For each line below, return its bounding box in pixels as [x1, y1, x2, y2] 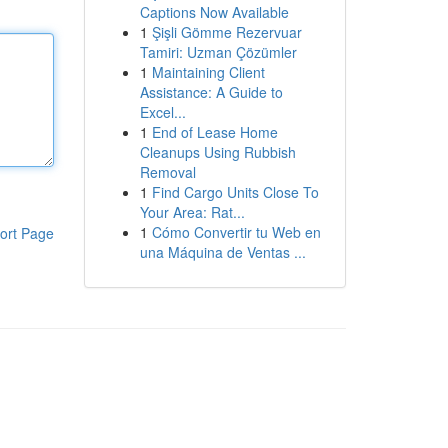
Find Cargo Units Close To [151, 182, 319, 202]
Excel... [139, 102, 186, 122]
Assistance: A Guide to [139, 82, 283, 102]
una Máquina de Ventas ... [139, 242, 306, 262]
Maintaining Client [151, 62, 265, 82]
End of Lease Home [151, 122, 278, 142]
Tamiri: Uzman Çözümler [139, 42, 297, 62]
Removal [139, 162, 196, 182]
